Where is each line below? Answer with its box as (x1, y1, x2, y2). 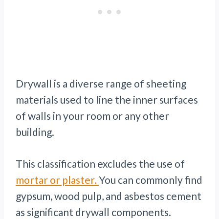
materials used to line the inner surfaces (16, 93, 198, 106)
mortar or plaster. (16, 174, 99, 186)
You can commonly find (99, 174, 202, 186)
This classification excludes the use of (16, 157, 185, 170)
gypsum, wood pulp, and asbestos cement (16, 190, 201, 202)
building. (16, 126, 54, 138)
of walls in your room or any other (16, 109, 169, 122)
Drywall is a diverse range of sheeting (16, 77, 186, 90)
